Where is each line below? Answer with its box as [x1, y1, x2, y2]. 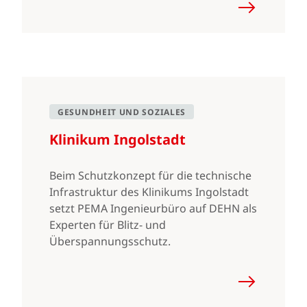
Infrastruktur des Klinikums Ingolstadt [49, 184, 249, 199]
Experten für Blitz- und [49, 217, 166, 232]
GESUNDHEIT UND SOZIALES [58, 106, 186, 118]
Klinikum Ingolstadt [49, 130, 186, 149]
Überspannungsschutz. [49, 234, 171, 249]
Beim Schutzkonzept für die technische [49, 168, 251, 183]
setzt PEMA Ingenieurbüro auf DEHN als [49, 201, 257, 216]
